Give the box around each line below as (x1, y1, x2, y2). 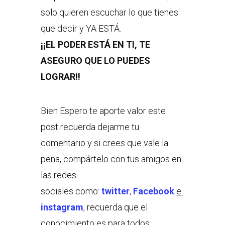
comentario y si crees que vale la (40, 138, 168, 149)
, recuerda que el (83, 202, 148, 213)
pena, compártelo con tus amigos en (40, 154, 181, 165)
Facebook (133, 186, 174, 197)
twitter (101, 186, 130, 197)
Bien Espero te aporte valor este (40, 105, 166, 117)
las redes (40, 170, 76, 181)
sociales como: (40, 186, 101, 197)
